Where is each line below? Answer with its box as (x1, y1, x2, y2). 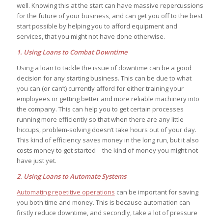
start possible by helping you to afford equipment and (16, 21, 177, 30)
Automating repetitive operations (16, 187, 115, 196)
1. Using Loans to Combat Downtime (16, 47, 127, 56)
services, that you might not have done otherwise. (16, 31, 165, 41)
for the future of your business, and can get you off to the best (16, 11, 203, 20)
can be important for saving (114, 187, 198, 196)
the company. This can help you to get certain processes (16, 104, 184, 113)
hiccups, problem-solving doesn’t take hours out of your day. (16, 125, 196, 134)
